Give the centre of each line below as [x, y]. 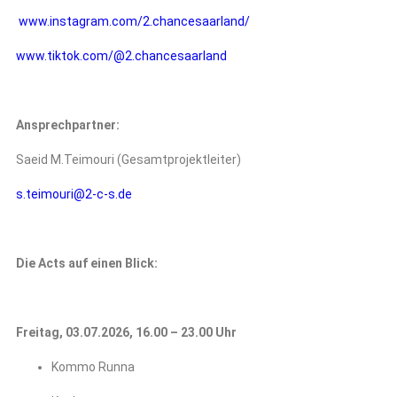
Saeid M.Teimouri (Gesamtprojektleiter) [128, 160]
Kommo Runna [93, 367]
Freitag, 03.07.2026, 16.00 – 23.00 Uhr [126, 332]
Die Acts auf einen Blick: [88, 263]
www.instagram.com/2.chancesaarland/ [134, 21]
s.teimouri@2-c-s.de [74, 194]
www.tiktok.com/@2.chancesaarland [121, 56]
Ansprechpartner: [68, 125]
